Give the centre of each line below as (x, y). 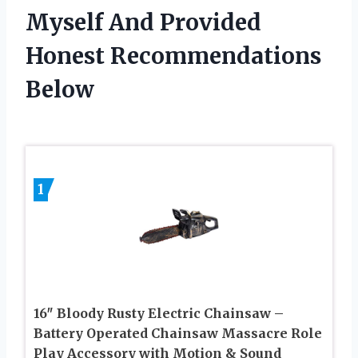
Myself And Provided (143, 22)
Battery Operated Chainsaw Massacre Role (178, 333)
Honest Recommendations (173, 56)
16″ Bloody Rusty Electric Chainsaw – (159, 313)
